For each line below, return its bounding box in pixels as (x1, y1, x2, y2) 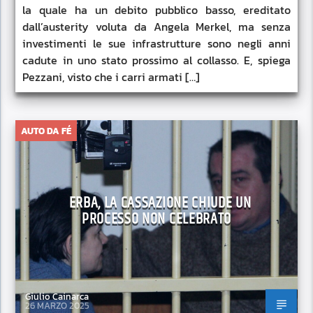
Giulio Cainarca (25, 290, 89, 304)
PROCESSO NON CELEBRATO (82, 207, 231, 232)
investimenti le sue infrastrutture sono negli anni (22, 35, 291, 52)
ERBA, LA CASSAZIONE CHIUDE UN (68, 191, 252, 216)
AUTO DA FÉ (21, 124, 72, 138)
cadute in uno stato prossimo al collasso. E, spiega (22, 52, 291, 69)
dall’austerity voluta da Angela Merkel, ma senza (22, 18, 291, 36)
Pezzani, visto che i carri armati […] (22, 68, 201, 86)
